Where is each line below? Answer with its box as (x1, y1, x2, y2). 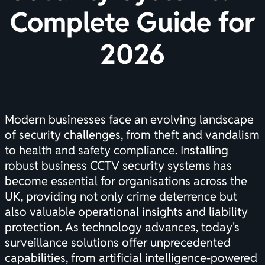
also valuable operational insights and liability (5, 204, 248, 220)
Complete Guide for (10, 5, 255, 40)
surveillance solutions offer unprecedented (5, 235, 231, 251)
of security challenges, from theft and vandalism (5, 127, 260, 143)
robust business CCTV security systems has (5, 158, 232, 174)
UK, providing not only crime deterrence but (5, 189, 237, 205)
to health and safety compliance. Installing (5, 143, 228, 159)
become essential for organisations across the (5, 173, 247, 189)
